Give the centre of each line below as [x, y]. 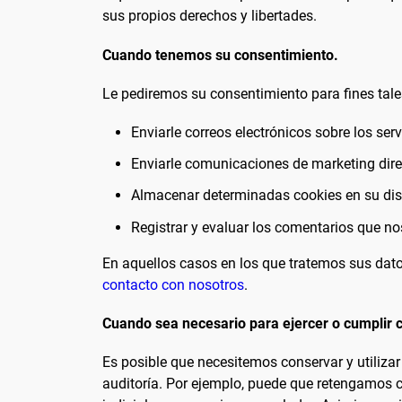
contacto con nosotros [173, 284]
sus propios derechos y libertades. [210, 16]
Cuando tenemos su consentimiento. [220, 55]
